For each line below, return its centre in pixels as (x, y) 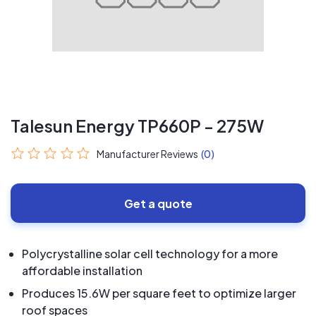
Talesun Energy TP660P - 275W (137, 126)
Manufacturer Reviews (148, 154)
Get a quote (158, 203)
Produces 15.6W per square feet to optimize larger (159, 293)
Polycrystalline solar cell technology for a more (150, 254)
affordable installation (82, 271)
